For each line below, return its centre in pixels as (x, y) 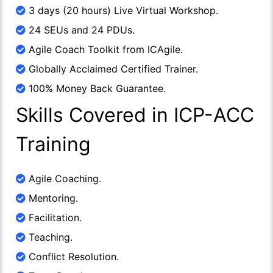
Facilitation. (54, 217)
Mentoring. (52, 198)
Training (53, 144)
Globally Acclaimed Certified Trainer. (112, 69)
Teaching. (49, 237)
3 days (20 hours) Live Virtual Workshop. (122, 10)
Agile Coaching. (63, 178)
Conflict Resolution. (72, 256)
